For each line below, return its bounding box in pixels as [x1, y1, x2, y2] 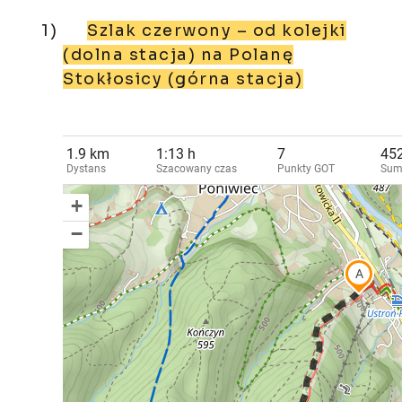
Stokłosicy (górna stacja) [63, 69, 303, 90]
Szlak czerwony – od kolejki [87, 21, 346, 41]
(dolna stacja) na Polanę [63, 45, 294, 66]
